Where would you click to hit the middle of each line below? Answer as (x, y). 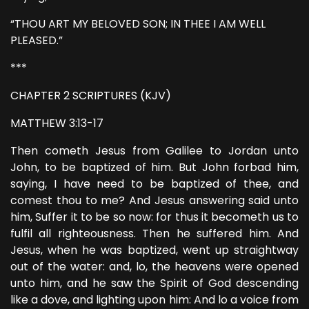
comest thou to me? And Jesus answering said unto (154, 200)
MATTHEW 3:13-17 (57, 123)
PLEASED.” (37, 40)
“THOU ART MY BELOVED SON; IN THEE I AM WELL (138, 24)
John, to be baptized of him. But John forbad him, (154, 167)
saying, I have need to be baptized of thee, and (154, 184)
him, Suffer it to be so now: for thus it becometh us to (154, 217)
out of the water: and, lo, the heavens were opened (154, 267)
